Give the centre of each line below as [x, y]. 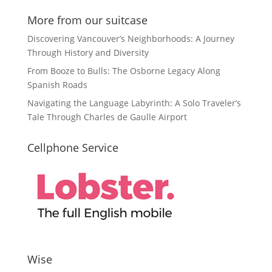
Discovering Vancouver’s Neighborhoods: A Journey [131, 39]
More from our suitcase [87, 20]
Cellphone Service [73, 148]
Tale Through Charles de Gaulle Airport [107, 117]
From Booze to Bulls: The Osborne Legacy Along [124, 71]
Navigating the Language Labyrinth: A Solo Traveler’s [134, 103]
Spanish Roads [57, 85]
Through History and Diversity [88, 53]
